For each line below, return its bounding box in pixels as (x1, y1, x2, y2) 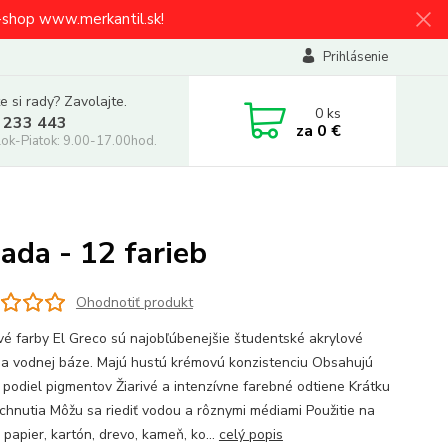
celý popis (218, 425, 283, 444)
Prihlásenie (322, 48, 388, 66)
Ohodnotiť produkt (75, 292, 193, 312)
